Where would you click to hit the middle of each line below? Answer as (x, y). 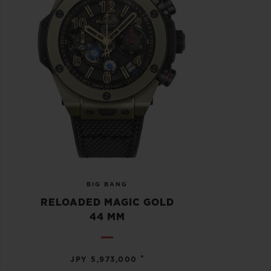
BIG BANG (107, 184)
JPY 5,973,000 (104, 259)
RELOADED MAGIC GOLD (107, 202)
